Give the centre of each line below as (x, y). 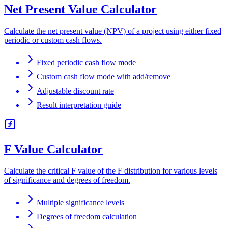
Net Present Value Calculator (80, 9)
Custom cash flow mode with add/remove (104, 77)
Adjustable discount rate (75, 91)
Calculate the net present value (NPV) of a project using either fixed (113, 31)
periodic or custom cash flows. (53, 40)
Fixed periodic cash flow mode (86, 63)
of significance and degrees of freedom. (67, 180)
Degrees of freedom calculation (87, 217)
